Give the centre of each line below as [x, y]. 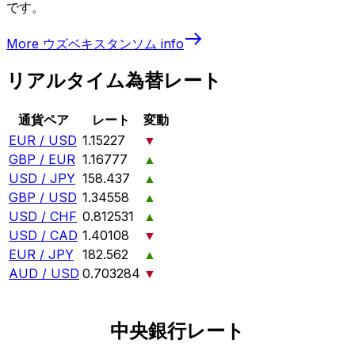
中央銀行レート [177, 331]
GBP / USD [43, 198]
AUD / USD [44, 274]
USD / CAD [43, 236]
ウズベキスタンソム [100, 43]
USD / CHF [43, 217]
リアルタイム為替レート [114, 81]
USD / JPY [42, 179]
